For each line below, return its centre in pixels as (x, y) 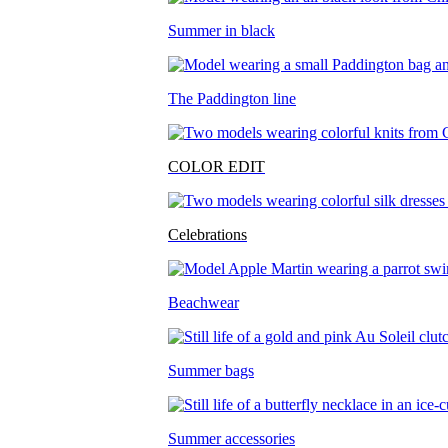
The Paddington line (232, 98)
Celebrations (207, 234)
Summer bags (211, 370)
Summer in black (221, 30)
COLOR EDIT (216, 166)
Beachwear (203, 302)
